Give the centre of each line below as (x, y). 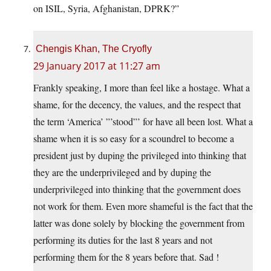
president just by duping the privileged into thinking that (140, 155)
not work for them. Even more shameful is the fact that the (143, 206)
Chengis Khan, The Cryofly (94, 49)
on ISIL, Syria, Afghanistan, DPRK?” (106, 8)
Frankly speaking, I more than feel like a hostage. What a (142, 88)
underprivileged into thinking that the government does (137, 189)
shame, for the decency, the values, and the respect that (137, 105)
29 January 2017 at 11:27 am (97, 66)
